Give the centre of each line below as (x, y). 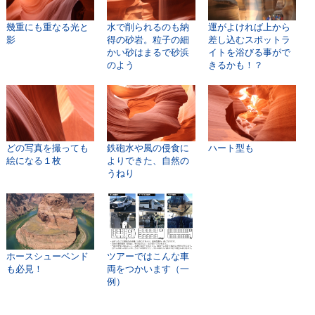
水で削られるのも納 (148, 26)
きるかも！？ (235, 64)
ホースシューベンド (47, 256)
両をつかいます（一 (148, 268)
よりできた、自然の (148, 160)
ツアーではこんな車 (148, 256)
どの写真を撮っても (47, 147)
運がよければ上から (249, 26)
